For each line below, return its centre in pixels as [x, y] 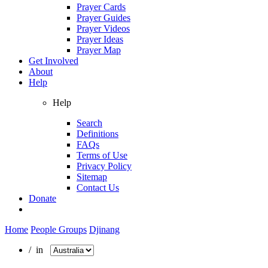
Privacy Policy [104, 166]
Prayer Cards [101, 7]
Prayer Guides [103, 17]
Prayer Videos [103, 28]
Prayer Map [99, 50]
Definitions [98, 133]
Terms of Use [102, 155]
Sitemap [92, 176]
